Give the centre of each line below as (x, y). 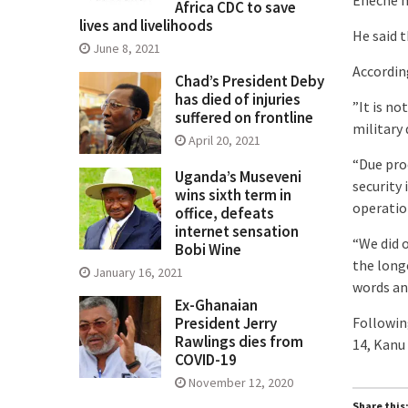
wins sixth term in (233, 195)
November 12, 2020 (241, 383)
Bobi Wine (208, 250)
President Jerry (226, 324)
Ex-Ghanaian (216, 306)
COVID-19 (206, 360)
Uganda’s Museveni (238, 177)
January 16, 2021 (138, 273)
